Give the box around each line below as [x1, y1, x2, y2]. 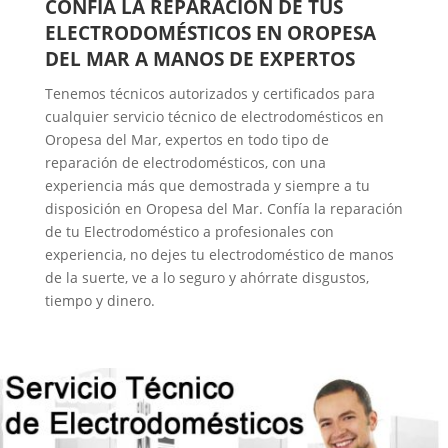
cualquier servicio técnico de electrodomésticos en [44, 106, 384, 126]
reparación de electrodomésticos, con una [44, 152, 326, 172]
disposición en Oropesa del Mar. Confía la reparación [44, 198, 403, 218]
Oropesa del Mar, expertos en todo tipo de [44, 129, 329, 149]
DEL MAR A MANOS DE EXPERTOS [44, 45, 355, 72]
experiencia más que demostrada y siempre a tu [44, 175, 370, 195]
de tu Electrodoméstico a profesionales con [44, 221, 334, 241]
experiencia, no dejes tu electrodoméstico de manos [44, 244, 394, 264]
